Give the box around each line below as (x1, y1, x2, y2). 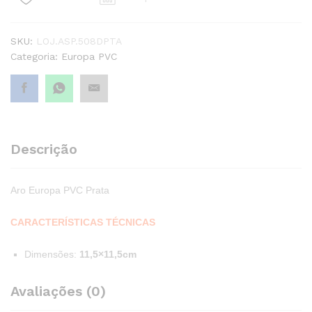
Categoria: (10, 51, 61, 62)
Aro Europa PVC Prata (10, 185, 109, 196)
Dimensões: (24, 248, 77, 260)
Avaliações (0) (10, 282, 106, 299)
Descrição (10, 141, 77, 157)
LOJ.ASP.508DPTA (36, 36, 122, 47)
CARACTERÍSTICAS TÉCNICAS (10, 216, 155, 228)
